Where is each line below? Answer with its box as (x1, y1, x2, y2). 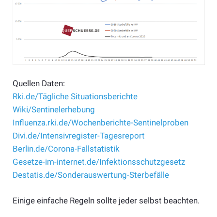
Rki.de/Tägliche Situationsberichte (12, 92, 138, 102)
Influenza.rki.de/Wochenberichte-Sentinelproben (12, 118, 188, 128)
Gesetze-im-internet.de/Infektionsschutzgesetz (12, 157, 185, 167)
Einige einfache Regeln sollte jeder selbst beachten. (12, 195, 200, 205)
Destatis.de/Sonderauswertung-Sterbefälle (12, 170, 169, 180)
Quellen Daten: (12, 78, 65, 89)
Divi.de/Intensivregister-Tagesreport (12, 131, 145, 141)
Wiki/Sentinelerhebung (12, 105, 95, 115)
